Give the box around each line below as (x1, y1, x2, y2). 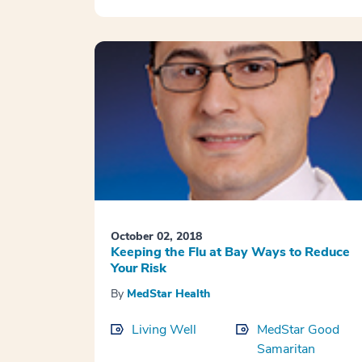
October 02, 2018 (111, 229, 202, 245)
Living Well (132, 321, 196, 339)
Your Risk (111, 259, 166, 278)
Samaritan (256, 340, 315, 359)
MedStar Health (127, 286, 210, 302)
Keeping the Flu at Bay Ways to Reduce (111, 243, 350, 262)
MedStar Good (256, 321, 339, 339)
